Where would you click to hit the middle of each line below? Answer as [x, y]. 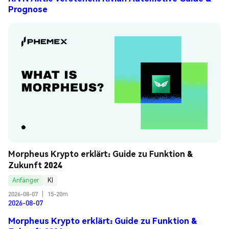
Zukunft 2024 [35, 165]
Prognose [28, 9]
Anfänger [26, 180]
